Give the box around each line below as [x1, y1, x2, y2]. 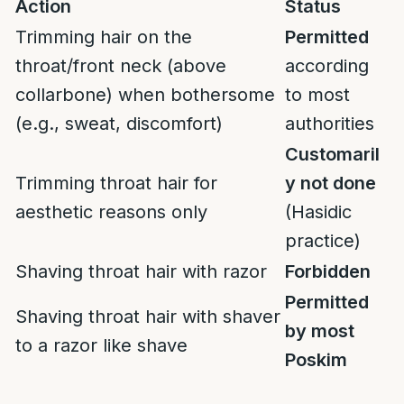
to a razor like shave [15, 335, 188, 356]
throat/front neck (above [15, 55, 226, 77]
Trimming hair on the [15, 26, 192, 48]
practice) [285, 230, 361, 252]
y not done [285, 172, 376, 194]
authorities [285, 113, 374, 134]
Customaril [285, 143, 380, 165]
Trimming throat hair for [15, 172, 217, 194]
